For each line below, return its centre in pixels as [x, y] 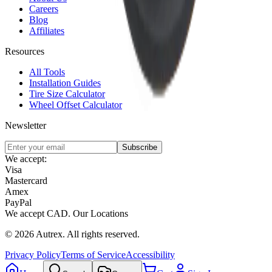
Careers [44, 8]
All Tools [47, 72]
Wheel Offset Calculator [76, 104]
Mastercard [26, 180]
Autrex [49, 234]
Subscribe [140, 147]
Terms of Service [93, 254]
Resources [25, 51]
